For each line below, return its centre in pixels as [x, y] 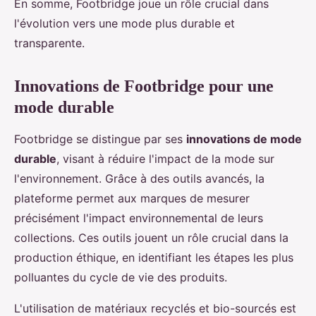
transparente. [49, 43]
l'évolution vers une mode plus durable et [124, 23]
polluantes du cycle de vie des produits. [121, 277]
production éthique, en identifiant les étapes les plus [154, 257]
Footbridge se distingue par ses [100, 139]
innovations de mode [244, 139]
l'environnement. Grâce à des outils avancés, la [139, 178]
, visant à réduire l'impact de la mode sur [165, 159]
